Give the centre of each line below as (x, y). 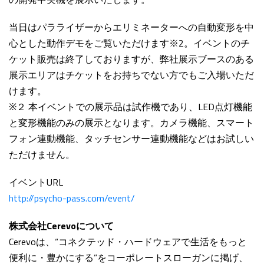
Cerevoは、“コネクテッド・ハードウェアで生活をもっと (128, 242)
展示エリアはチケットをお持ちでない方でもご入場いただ (131, 75)
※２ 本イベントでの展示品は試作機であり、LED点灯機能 (131, 107)
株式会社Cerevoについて (61, 226)
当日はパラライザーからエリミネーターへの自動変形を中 (131, 27)
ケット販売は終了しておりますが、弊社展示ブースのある (131, 59)
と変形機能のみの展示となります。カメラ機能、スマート (131, 123)
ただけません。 (42, 155)
